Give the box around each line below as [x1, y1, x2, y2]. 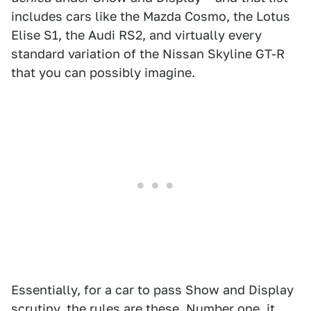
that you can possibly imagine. [11, 65, 195, 80]
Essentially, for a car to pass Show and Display [11, 283, 294, 297]
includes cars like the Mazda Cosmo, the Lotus [11, 9, 290, 24]
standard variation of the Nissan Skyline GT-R [11, 47, 285, 61]
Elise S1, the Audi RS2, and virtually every [11, 28, 262, 42]
